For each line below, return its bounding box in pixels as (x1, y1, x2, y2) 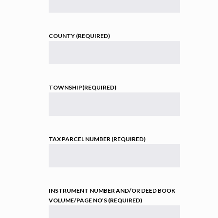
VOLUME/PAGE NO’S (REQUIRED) (49, 196, 142, 204)
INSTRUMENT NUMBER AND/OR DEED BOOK (49, 186, 175, 194)
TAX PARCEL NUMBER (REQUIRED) (49, 135, 145, 143)
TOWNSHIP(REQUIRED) (49, 83, 116, 91)
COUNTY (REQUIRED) (49, 32, 110, 39)
